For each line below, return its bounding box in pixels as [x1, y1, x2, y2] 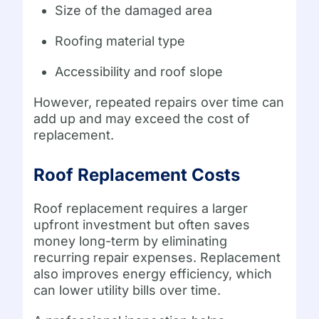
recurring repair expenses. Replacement [33, 250, 281, 266]
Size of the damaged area [55, 3, 213, 19]
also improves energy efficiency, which [33, 266, 273, 282]
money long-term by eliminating [33, 234, 228, 249]
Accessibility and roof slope [55, 64, 224, 80]
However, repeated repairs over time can [33, 95, 285, 110]
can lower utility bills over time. [33, 283, 221, 298]
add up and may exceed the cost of [33, 111, 251, 127]
